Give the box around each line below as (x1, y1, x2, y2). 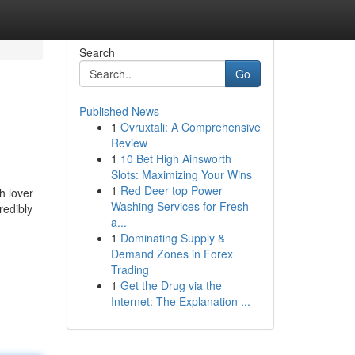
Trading (110, 261, 149, 277)
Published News (78, 103, 159, 119)
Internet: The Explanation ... (110, 293, 250, 309)
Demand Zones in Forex (110, 246, 233, 261)
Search (78, 44, 115, 60)
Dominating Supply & (120, 230, 225, 246)
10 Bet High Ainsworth (120, 151, 231, 166)
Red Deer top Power (120, 182, 223, 198)
